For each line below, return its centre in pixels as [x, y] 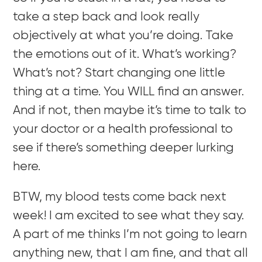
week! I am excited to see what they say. [129, 216]
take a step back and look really [106, 18]
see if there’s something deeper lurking [124, 149]
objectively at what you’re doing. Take [123, 36]
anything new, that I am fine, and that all [131, 254]
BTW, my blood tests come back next [120, 198]
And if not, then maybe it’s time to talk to [130, 111]
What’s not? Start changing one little [119, 74]
